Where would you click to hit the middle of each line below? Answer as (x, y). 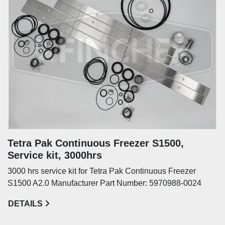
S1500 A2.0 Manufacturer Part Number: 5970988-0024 (104, 183)
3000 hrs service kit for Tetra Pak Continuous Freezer (102, 171)
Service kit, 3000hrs (55, 155)
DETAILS (25, 203)
